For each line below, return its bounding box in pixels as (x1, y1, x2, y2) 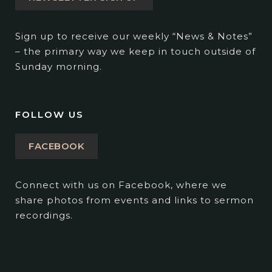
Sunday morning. (15, 61, 102, 73)
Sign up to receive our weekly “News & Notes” (15, 30, 253, 42)
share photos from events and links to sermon (15, 194, 254, 206)
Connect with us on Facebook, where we (15, 179, 227, 191)
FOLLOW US (15, 109, 84, 121)
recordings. (15, 209, 73, 222)
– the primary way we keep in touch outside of (15, 46, 256, 58)
